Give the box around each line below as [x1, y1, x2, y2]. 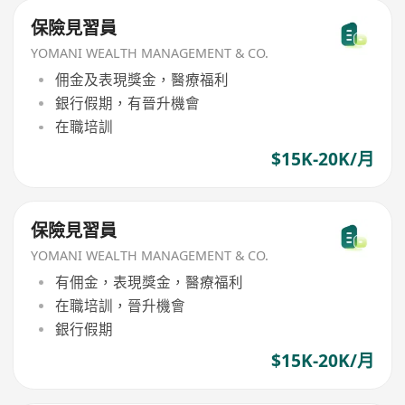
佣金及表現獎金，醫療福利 [54, 69, 229, 89]
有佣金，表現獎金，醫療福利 [54, 271, 243, 292]
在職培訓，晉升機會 [54, 295, 185, 316]
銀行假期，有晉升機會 [54, 93, 200, 114]
